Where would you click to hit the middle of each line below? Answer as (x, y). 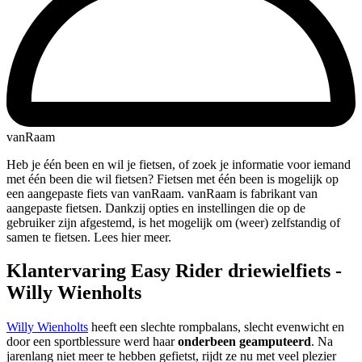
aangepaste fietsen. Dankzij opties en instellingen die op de (156, 208)
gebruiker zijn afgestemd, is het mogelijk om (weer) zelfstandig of (173, 222)
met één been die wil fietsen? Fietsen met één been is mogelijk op (173, 179)
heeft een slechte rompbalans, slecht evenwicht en (216, 327)
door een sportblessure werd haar (92, 342)
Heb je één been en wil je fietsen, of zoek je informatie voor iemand (179, 164)
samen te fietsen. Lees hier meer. (89, 237)
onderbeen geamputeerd (244, 342)
